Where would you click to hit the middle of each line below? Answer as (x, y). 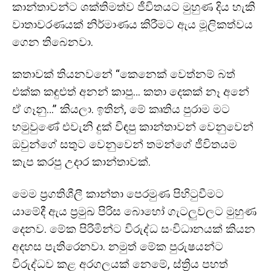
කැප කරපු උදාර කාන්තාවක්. (81, 162)
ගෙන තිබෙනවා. (53, 42)
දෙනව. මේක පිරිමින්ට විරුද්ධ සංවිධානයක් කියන (134, 229)
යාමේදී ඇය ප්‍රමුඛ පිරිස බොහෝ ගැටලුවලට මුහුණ (134, 211)
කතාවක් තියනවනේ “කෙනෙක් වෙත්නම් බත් (124, 74)
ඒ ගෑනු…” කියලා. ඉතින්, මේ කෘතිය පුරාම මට (121, 109)
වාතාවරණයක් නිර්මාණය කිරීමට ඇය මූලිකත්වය (132, 24)
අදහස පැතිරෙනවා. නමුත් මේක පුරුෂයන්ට (118, 247)
